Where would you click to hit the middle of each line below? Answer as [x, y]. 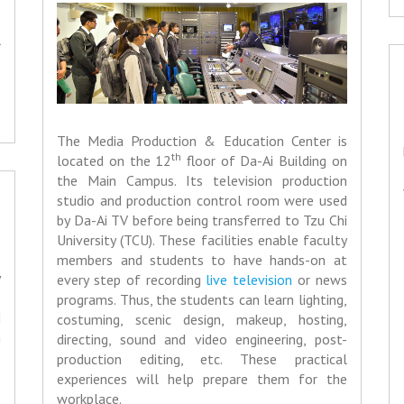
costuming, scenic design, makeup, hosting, [202, 320]
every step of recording [132, 280]
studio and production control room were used [202, 201]
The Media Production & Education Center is [202, 141]
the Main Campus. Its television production [202, 181]
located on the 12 [115, 161]
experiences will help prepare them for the [202, 379]
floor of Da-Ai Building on [264, 161]
